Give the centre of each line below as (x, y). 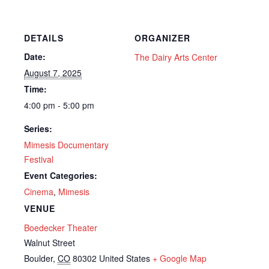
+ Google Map (180, 258)
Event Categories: (61, 176)
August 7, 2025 (53, 73)
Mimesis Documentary (66, 145)
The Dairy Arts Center (176, 57)
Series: (38, 129)
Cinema (39, 192)
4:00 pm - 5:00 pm (59, 105)
